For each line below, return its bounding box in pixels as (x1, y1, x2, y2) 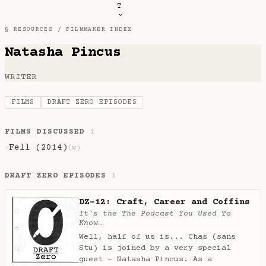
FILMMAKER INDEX (66, 26, 132, 33)
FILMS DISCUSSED (5, 128, 91, 137)
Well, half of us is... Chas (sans (79, 232, 236, 241)
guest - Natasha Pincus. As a (79, 255, 212, 264)
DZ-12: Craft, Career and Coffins (79, 197, 250, 207)
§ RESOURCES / (5, 26, 66, 33)
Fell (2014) (9, 143, 68, 153)
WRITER (5, 72, 37, 82)
